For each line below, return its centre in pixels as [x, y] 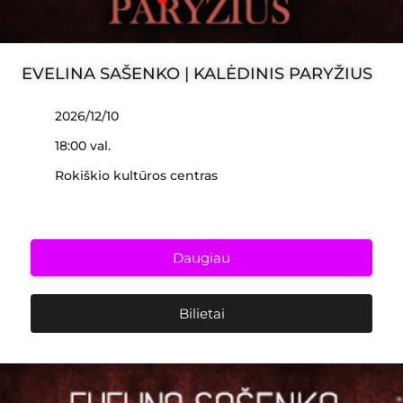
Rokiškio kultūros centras [136, 175]
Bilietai [201, 313]
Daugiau [201, 258]
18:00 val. [83, 146]
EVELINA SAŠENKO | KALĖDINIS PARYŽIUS [197, 74]
